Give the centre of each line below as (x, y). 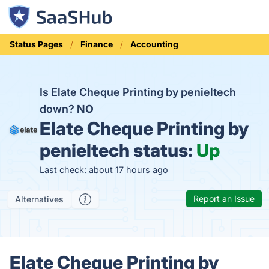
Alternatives (39, 199)
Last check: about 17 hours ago (104, 170)
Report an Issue (224, 198)
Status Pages (36, 44)
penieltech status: (118, 150)
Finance (97, 44)
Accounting (154, 44)
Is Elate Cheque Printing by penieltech (138, 92)
